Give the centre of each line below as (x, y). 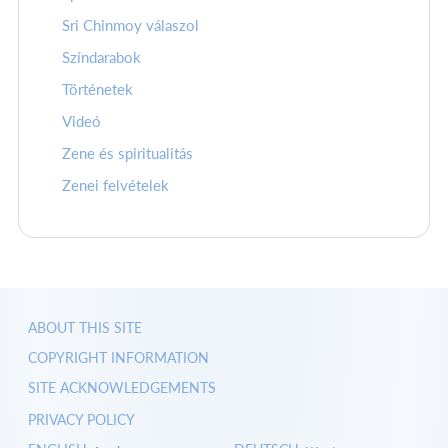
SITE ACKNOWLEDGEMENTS (121, 388)
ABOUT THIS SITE (84, 328)
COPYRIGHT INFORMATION (118, 358)
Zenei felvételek (115, 186)
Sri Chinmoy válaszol (130, 26)
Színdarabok (101, 58)
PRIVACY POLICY (81, 419)
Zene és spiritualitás (127, 154)
